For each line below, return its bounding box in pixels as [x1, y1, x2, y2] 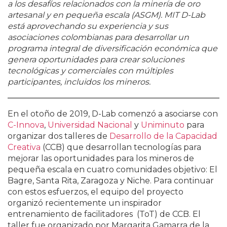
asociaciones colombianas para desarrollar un [8, 32, 189, 42]
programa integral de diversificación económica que [8, 43, 217, 53]
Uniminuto [141, 120, 184, 130]
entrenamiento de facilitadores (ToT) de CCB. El [8, 209, 201, 219]
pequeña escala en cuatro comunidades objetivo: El [8, 164, 217, 174]
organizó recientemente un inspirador [8, 198, 162, 208]
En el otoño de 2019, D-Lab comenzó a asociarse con [8, 108, 218, 119]
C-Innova [8, 120, 44, 130]
